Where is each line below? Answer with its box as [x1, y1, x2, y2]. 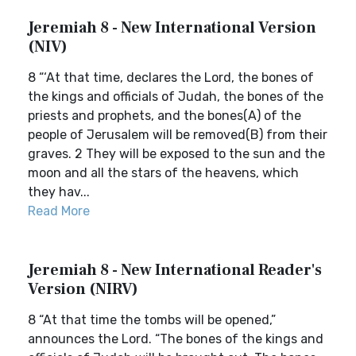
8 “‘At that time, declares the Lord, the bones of [28, 70, 314, 85]
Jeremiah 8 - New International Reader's [28, 260, 322, 281]
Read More [28, 203, 90, 219]
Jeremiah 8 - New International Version [28, 17, 316, 38]
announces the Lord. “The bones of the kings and [28, 331, 323, 346]
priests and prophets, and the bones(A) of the [28, 108, 301, 123]
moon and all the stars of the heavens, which [28, 165, 299, 180]
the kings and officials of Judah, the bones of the [28, 89, 323, 104]
